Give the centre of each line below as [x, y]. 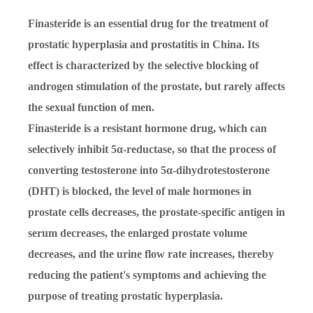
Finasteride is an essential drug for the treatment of [148, 24]
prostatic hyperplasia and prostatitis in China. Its [144, 45]
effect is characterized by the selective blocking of [143, 66]
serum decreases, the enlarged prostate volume [138, 233]
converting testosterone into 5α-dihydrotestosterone [149, 170]
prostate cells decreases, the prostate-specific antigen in [156, 212]
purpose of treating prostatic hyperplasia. [125, 296]
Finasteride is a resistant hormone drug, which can [147, 129]
